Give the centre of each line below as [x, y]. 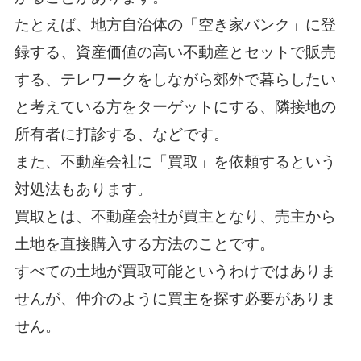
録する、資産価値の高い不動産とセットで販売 [175, 52]
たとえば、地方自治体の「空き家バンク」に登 [175, 25]
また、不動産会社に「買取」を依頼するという [175, 162]
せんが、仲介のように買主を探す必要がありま [175, 299]
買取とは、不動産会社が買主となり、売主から [175, 217]
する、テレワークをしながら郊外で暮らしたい [175, 80]
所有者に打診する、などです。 [121, 135]
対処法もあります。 [83, 189]
